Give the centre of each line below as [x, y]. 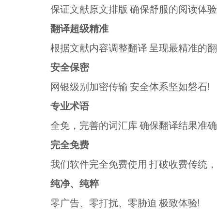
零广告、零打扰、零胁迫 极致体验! [119, 202]
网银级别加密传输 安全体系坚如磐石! [124, 86]
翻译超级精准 [79, 28]
